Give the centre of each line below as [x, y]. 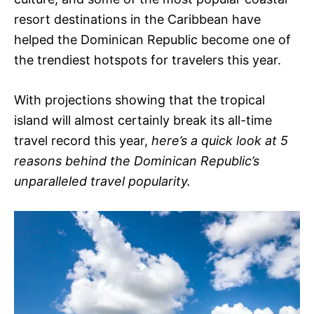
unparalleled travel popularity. [102, 182]
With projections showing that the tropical [139, 100]
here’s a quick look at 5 [220, 141]
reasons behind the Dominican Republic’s [137, 161]
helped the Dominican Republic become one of [152, 40]
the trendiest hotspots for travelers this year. [148, 60]
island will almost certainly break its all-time [143, 121]
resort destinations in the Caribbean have [137, 20]
